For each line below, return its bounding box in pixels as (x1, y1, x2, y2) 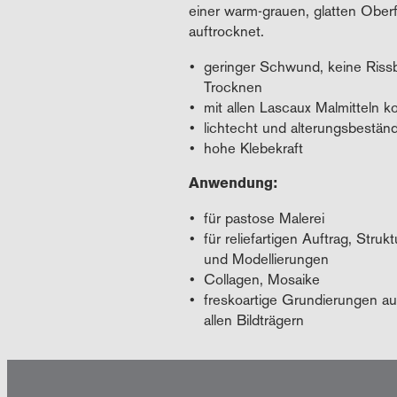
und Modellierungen (203, 250, 329, 269)
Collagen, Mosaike (203, 270, 320, 289)
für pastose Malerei (203, 209, 324, 228)
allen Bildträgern (203, 311, 304, 330)
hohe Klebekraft (203, 138, 303, 157)
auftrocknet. (189, 22, 265, 41)
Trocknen (203, 77, 262, 96)
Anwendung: (189, 175, 278, 192)
